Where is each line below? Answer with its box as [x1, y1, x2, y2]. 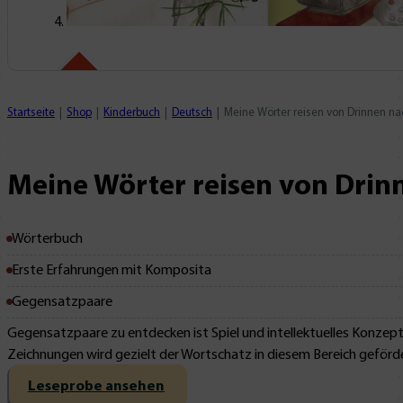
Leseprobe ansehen [27, 380, 165, 395]
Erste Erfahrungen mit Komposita [12, 263, 211, 278]
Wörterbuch [12, 231, 83, 246]
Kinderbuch [103, 107, 160, 120]
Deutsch [172, 107, 212, 120]
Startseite [7, 107, 55, 120]
